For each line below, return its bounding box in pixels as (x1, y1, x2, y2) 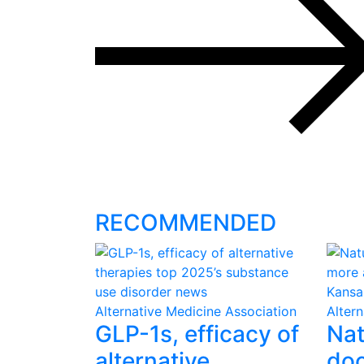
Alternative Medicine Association (95, 303, 297, 319)
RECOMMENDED (95, 209, 276, 236)
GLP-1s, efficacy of (95, 320, 299, 348)
